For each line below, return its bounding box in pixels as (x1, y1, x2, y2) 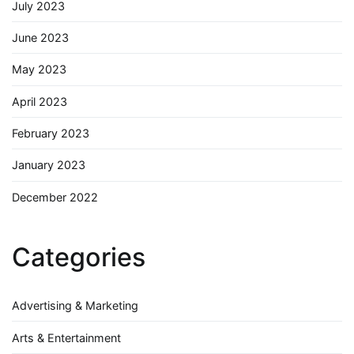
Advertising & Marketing (12, 299, 138, 313)
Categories (12, 242, 145, 273)
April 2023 (12, 94, 67, 108)
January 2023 (12, 158, 85, 172)
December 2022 (12, 190, 98, 204)
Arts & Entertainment (12, 330, 121, 345)
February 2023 (12, 126, 89, 141)
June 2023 (12, 30, 69, 44)
